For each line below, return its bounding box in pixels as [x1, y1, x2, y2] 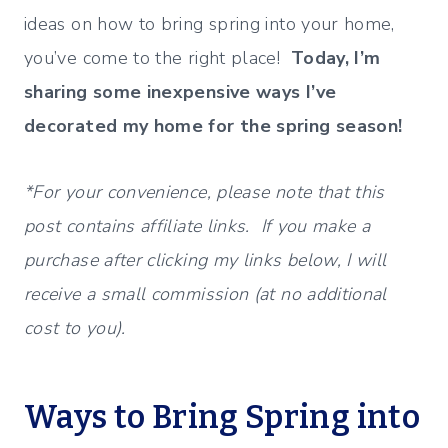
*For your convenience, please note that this [24, 180, 385, 205]
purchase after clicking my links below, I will [24, 248, 387, 273]
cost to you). [24, 316, 126, 341]
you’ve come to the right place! [24, 46, 291, 71]
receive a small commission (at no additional [24, 282, 387, 307]
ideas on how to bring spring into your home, [24, 12, 395, 37]
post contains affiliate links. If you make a [24, 214, 371, 239]
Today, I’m [290, 46, 381, 71]
